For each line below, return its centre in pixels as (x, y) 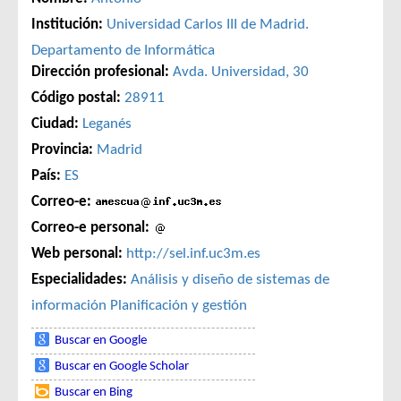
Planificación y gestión (179, 306)
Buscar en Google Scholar (122, 367)
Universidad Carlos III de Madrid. (209, 25)
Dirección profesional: (100, 72)
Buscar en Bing (94, 392)
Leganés (107, 124)
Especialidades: (79, 280)
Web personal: (77, 254)
